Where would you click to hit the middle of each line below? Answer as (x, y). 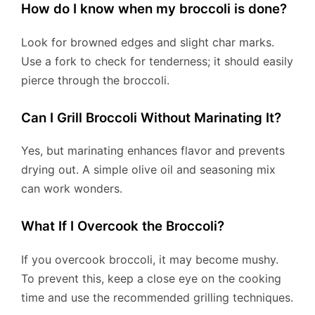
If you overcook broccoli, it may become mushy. (150, 259)
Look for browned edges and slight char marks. (148, 42)
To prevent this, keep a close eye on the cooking (151, 278)
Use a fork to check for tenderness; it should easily (157, 61)
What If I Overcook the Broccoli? (123, 226)
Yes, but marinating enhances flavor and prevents (153, 151)
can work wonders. (72, 189)
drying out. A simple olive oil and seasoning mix (148, 170)
